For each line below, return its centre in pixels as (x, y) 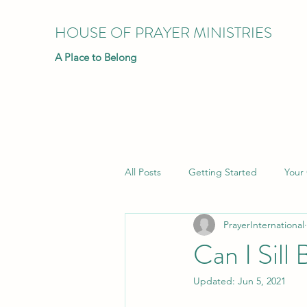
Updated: (216, 281)
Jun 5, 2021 (262, 281)
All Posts (143, 172)
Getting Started (223, 172)
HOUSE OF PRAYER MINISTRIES (163, 33)
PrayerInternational (264, 224)
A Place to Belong (96, 57)
